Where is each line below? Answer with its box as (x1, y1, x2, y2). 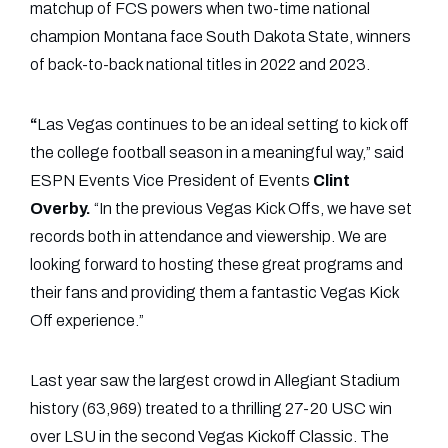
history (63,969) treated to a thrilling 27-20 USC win (30, 400, 392, 418)
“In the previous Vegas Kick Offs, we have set (91, 200, 412, 218)
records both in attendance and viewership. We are (30, 228, 387, 246)
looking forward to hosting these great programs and (30, 256, 403, 274)
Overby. (30, 200, 91, 218)
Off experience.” (30, 312, 144, 330)
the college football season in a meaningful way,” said (30, 144, 404, 162)
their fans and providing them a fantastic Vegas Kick (30, 284, 399, 302)
